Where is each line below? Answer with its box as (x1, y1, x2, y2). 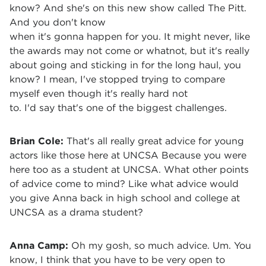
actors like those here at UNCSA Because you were (9, 150, 246, 161)
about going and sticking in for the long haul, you (9, 59, 241, 71)
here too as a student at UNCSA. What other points (9, 164, 249, 175)
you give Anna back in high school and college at (9, 192, 240, 204)
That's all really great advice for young (66, 135, 244, 147)
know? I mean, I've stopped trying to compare (9, 74, 225, 85)
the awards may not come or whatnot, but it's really (9, 45, 249, 56)
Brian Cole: (9, 135, 66, 147)
